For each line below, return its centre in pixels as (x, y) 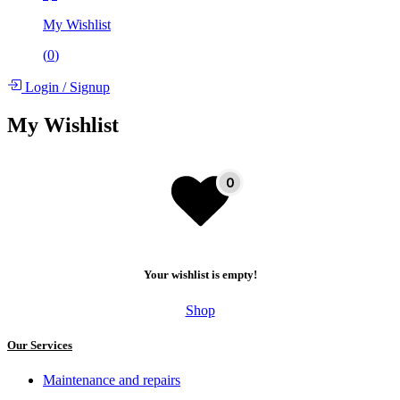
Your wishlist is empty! (200, 275)
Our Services (40, 345)
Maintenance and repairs (112, 379)
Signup (88, 87)
